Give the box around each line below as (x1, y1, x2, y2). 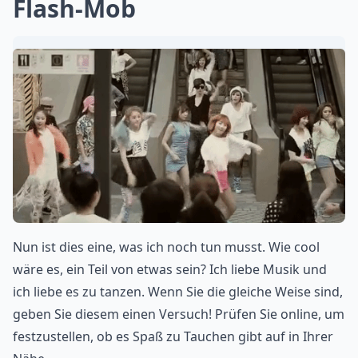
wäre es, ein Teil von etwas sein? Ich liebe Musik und (13, 261, 327, 278)
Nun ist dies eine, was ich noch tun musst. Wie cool (13, 238, 320, 256)
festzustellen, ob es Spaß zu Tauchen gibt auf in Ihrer (13, 328, 333, 345)
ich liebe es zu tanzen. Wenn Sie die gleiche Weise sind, (13, 283, 343, 300)
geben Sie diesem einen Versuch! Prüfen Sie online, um (13, 305, 344, 323)
